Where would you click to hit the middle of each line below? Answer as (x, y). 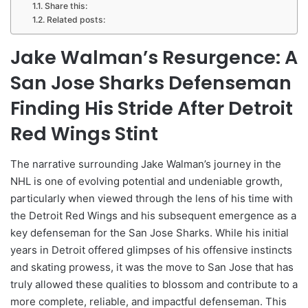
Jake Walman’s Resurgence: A (154, 57)
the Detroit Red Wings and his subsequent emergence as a (153, 216)
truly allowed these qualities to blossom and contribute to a (154, 285)
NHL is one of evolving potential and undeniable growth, (146, 181)
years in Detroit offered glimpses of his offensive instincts (151, 250)
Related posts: (76, 19)
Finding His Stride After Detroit (152, 108)
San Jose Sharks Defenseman (151, 82)
